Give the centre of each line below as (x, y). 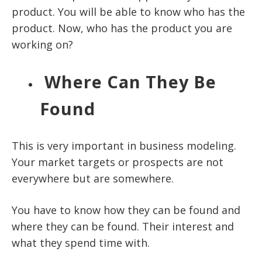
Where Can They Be (130, 82)
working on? (42, 45)
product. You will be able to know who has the (128, 12)
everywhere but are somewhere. (94, 179)
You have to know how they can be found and (126, 210)
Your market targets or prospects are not (118, 162)
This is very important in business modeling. (124, 146)
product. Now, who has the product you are (122, 28)
